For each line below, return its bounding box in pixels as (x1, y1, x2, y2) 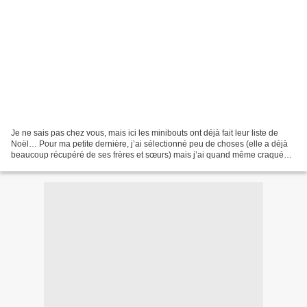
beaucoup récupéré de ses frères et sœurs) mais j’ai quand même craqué (11, 149, 284, 160)
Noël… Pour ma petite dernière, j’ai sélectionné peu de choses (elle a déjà (11, 138, 288, 149)
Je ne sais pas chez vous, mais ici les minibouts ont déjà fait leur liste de (11, 127, 278, 138)
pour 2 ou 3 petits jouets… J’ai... (11, 160, 130, 171)
